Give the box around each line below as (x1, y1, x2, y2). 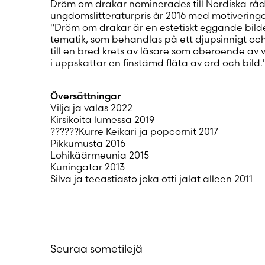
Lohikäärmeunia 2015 (50, 148, 149, 161)
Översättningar (50, 89, 121, 102)
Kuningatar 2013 (50, 160, 125, 173)
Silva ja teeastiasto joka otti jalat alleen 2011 (50, 172, 253, 185)
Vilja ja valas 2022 (50, 101, 132, 114)
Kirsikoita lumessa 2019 (50, 113, 154, 125)
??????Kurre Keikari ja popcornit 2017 (50, 125, 218, 137)
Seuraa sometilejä (50, 241, 143, 256)
